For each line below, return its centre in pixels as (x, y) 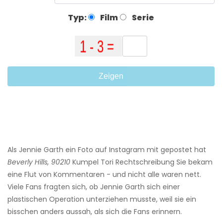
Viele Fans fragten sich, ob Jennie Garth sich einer (94, 187)
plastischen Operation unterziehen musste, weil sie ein (102, 199)
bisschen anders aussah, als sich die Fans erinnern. (95, 212)
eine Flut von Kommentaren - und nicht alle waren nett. (104, 175)
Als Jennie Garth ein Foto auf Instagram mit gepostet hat (107, 150)
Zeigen (111, 76)
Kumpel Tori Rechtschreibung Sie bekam (141, 162)
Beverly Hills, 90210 (39, 162)
